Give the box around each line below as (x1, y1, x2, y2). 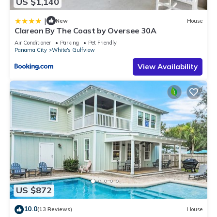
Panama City (15, 46, 47, 54)
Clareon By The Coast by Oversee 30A (15, 26, 156, 36)
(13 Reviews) (37, 206, 72, 213)
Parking (60, 39, 79, 46)
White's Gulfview (52, 46, 95, 54)
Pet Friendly (88, 39, 117, 46)
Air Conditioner (15, 39, 51, 46)
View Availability (138, 62, 198, 72)
